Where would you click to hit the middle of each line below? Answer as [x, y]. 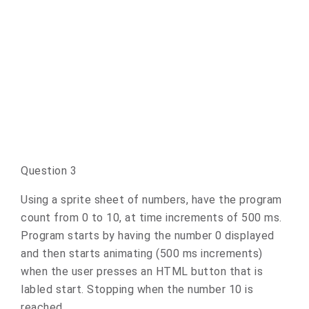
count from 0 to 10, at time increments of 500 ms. [151, 217]
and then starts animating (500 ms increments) [142, 253]
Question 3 [49, 170]
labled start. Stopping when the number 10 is [137, 289]
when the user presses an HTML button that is [142, 271]
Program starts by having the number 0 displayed [148, 235]
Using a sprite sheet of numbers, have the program [151, 199]
